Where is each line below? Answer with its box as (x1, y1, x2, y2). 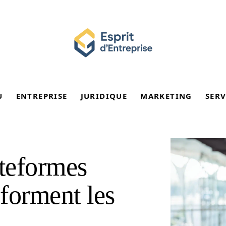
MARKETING (140, 91, 192, 101)
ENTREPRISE (16, 91, 68, 101)
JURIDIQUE (80, 91, 128, 101)
